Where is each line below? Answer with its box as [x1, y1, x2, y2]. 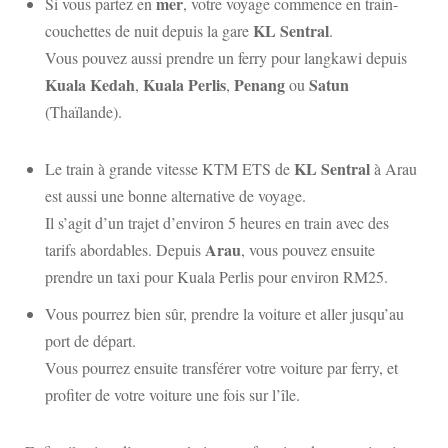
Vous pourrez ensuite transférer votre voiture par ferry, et [45, 357, 398, 378]
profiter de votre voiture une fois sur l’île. [45, 384, 300, 405]
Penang [234, 73, 285, 96]
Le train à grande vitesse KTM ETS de [45, 158, 294, 179]
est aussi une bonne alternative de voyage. [45, 185, 306, 206]
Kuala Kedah [45, 73, 135, 96]
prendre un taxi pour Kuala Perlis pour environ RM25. [45, 266, 388, 287]
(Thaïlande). [45, 101, 122, 122]
